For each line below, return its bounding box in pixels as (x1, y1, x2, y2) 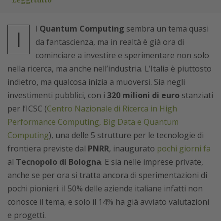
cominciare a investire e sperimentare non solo (36, 50, 209, 61)
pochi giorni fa (157, 143, 211, 154)
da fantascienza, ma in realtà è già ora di (36, 37, 184, 47)
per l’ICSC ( (7, 103, 47, 114)
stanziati (180, 90, 213, 101)
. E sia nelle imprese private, (101, 156, 203, 167)
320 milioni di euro (107, 90, 180, 101)
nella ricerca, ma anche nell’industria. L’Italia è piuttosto (7, 63, 212, 74)
